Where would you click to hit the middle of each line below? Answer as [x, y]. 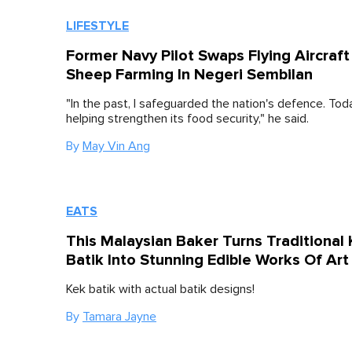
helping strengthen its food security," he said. [187, 119]
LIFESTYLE [97, 26]
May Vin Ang [116, 147]
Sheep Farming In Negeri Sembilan [189, 75]
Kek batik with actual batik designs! [160, 290]
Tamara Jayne [119, 317]
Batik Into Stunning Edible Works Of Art [207, 260]
